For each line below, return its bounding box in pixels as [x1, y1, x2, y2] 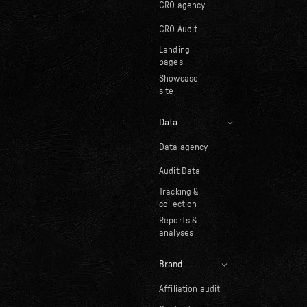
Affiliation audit [158, 285, 221, 295]
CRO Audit [158, 25, 198, 35]
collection [158, 199, 197, 209]
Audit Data [158, 167, 201, 177]
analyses [158, 228, 194, 238]
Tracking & [158, 187, 199, 197]
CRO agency [158, 1, 206, 11]
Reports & [158, 216, 197, 225]
